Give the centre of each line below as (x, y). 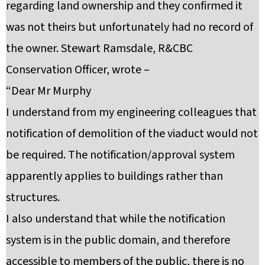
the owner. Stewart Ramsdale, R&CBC (99, 49)
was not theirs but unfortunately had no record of (130, 28)
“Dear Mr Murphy (49, 91)
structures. (33, 198)
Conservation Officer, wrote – (78, 70)
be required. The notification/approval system (120, 155)
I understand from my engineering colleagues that (131, 113)
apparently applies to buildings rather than (114, 177)
